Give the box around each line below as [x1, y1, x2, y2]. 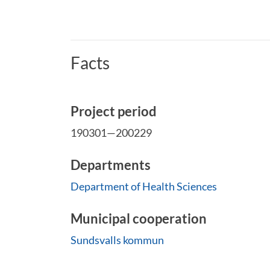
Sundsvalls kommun [71, 233, 164, 246]
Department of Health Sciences [71, 180, 217, 193]
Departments [71, 157, 151, 173]
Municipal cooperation [71, 210, 207, 227]
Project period [71, 103, 157, 119]
